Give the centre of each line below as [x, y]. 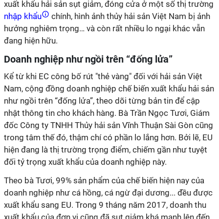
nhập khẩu [24, 16]
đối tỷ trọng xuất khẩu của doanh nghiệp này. [85, 162]
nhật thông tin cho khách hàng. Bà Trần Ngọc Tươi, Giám [107, 113]
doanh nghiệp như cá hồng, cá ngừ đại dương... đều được [108, 193]
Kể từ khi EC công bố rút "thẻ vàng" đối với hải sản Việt [103, 76]
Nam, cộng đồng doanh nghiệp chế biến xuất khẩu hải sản [109, 88]
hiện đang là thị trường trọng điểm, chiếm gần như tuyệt [106, 150]
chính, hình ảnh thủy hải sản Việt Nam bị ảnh [130, 16]
